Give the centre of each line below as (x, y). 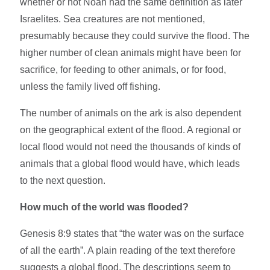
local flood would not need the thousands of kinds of (130, 147)
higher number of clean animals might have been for (131, 53)
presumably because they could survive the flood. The (135, 36)
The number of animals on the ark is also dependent (131, 113)
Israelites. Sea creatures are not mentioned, (113, 19)
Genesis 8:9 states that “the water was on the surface (132, 234)
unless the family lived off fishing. (90, 87)
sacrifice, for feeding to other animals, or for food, (123, 70)
